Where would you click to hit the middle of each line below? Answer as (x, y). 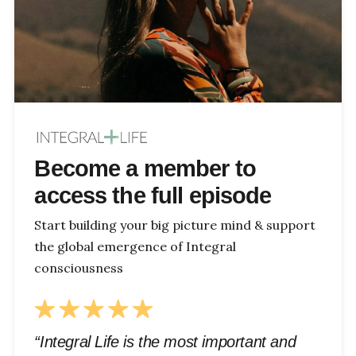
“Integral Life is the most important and (165, 341)
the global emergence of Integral (135, 247)
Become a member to (145, 168)
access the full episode (153, 195)
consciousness (79, 268)
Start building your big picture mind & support (175, 225)
